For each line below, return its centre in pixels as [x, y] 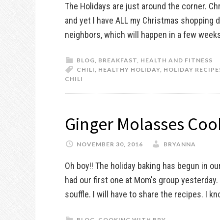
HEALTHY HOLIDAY [129, 69]
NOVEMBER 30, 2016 [110, 144]
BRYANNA [180, 144]
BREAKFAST [118, 60]
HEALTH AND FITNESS [177, 60]
